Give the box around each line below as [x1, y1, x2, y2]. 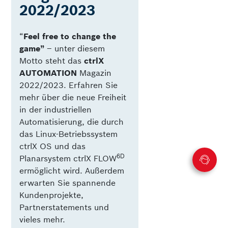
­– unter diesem [44, 43, 105, 54]
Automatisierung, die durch [19, 117, 124, 127]
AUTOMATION [19, 68, 77, 78]
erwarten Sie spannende [19, 178, 116, 188]
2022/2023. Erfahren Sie [19, 80, 118, 91]
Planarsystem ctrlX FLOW [19, 153, 117, 164]
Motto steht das [19, 55, 84, 66]
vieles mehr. [19, 214, 66, 225]
